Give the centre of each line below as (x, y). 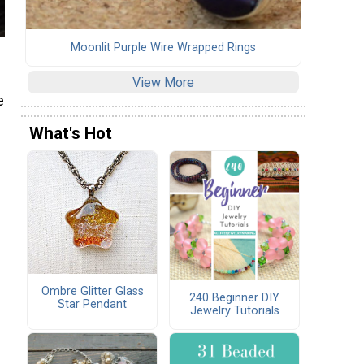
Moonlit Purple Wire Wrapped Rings (163, 47)
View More (163, 82)
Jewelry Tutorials (234, 310)
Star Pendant (92, 305)
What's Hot (71, 134)
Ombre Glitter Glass (92, 292)
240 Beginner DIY (234, 297)
